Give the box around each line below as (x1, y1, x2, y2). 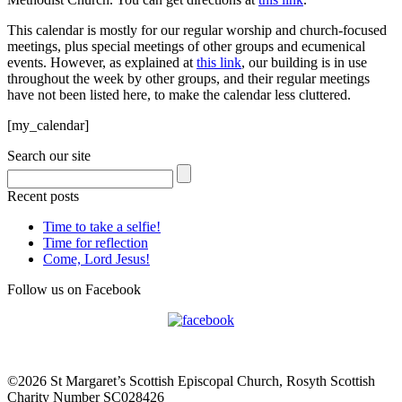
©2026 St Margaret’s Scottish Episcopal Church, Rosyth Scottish (7, 372, 375, 389)
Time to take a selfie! (43, 218, 161, 234)
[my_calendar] (7, 117, 89, 133)
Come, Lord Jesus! (43, 250, 150, 267)
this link (197, 54, 241, 70)
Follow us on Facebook (7, 281, 141, 297)
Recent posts (7, 188, 79, 204)
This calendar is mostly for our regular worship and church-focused (7, 22, 387, 38)
